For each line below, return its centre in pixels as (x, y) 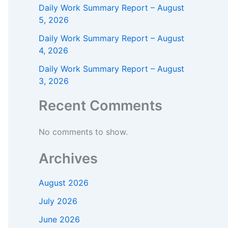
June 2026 (59, 219)
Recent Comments (101, 105)
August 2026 (64, 182)
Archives (68, 158)
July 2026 (58, 201)
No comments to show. (83, 132)
